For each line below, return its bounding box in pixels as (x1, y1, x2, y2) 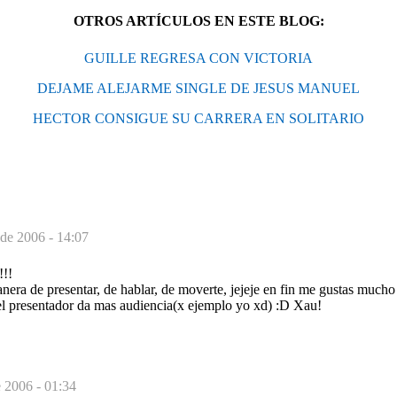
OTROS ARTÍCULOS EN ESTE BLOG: (73, 12, 324, 28)
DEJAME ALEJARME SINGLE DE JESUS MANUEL (37, 80, 360, 96)
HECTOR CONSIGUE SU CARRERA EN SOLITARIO (33, 110, 364, 126)
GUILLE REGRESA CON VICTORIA (84, 50, 313, 66)
